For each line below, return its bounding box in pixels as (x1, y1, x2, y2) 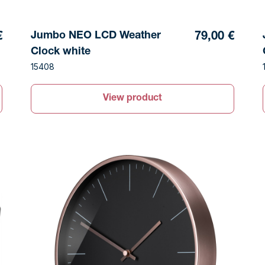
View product (102, 93, 162, 104)
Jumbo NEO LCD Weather (30, 30, 161, 41)
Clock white (30, 46, 91, 57)
